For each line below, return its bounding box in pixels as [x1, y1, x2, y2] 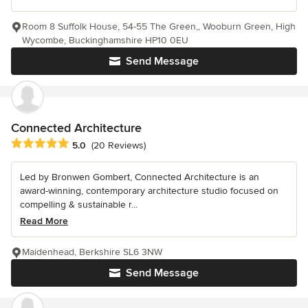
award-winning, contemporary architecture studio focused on [20, 185, 278, 197]
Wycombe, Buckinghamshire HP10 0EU [22, 34, 188, 47]
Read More [20, 215, 68, 228]
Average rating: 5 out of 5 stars [10, 137, 157, 151]
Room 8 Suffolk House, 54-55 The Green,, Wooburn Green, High [22, 21, 296, 33]
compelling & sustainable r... [20, 199, 137, 211]
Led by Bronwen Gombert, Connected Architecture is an [20, 171, 259, 184]
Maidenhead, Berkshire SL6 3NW [22, 246, 162, 258]
